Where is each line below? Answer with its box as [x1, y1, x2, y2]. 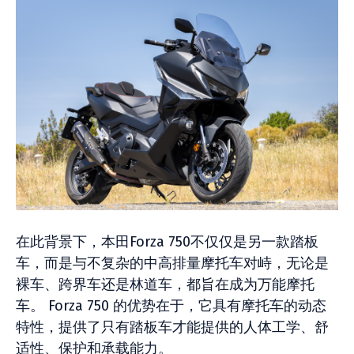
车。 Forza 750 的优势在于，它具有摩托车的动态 [16, 297, 326, 314]
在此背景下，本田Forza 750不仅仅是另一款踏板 [16, 233, 318, 250]
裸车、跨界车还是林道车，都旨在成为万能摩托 [16, 276, 314, 293]
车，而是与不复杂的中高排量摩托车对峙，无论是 [16, 254, 329, 272]
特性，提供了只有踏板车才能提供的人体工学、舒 [16, 318, 329, 336]
